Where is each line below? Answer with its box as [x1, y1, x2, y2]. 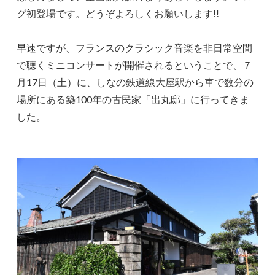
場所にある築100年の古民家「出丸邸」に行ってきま [17, 93, 250, 105]
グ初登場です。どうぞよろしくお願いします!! [17, 7, 220, 19]
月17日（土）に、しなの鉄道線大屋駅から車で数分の [17, 76, 254, 88]
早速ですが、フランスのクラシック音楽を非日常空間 [17, 41, 253, 53]
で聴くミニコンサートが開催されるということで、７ [17, 58, 253, 71]
